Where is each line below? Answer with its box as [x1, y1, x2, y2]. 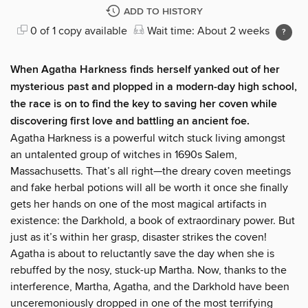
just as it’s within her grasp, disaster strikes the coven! [10, 230, 269, 244]
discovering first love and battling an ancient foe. [10, 113, 250, 129]
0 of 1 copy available [27, 23, 127, 38]
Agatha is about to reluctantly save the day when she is [10, 246, 274, 261]
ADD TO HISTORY [123, 5, 203, 18]
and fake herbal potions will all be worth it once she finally [10, 180, 288, 195]
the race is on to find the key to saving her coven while [10, 96, 277, 111]
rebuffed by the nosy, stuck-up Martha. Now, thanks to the [10, 263, 287, 277]
